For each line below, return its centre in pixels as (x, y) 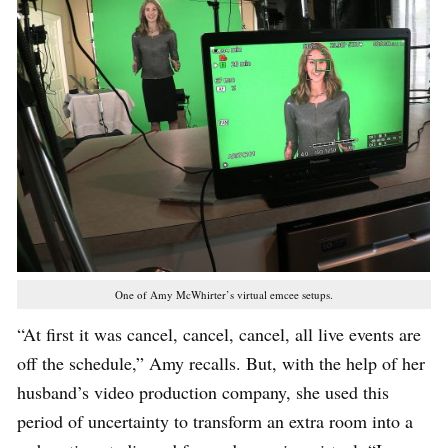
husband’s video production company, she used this (203, 391)
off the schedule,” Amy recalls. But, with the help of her (221, 362)
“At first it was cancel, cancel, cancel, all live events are (219, 333)
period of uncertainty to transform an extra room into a (215, 420)
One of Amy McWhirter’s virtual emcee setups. (224, 294)
